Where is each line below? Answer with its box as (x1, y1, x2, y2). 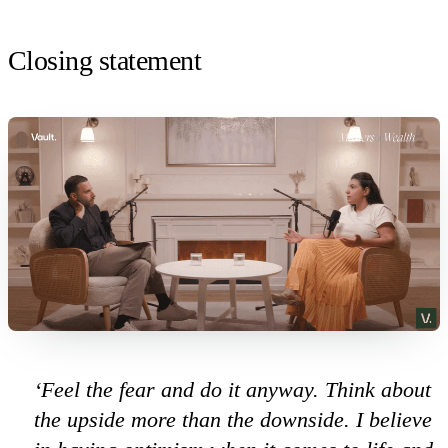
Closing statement (8, 44, 202, 76)
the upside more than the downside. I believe (34, 407, 433, 433)
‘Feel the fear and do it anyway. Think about (34, 377, 432, 403)
